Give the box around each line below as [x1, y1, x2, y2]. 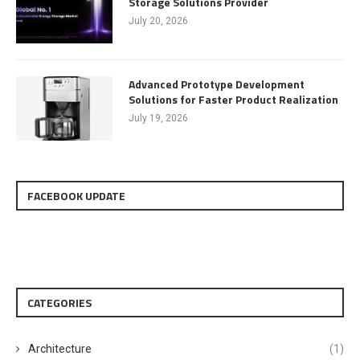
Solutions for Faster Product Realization [129, 90, 338, 108]
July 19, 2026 [129, 112, 188, 124]
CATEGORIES [27, 293, 92, 311]
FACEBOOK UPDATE [27, 186, 125, 204]
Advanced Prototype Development [129, 75, 305, 92]
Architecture [28, 342, 92, 355]
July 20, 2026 [129, 14, 188, 27]
